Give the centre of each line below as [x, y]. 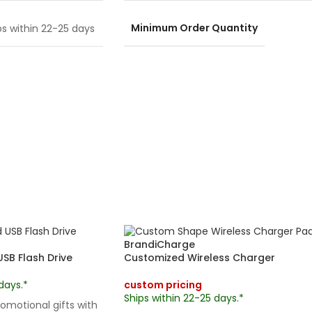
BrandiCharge [159, 244]
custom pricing [163, 284]
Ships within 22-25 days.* [184, 298]
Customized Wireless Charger [200, 257]
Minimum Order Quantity [194, 28]
